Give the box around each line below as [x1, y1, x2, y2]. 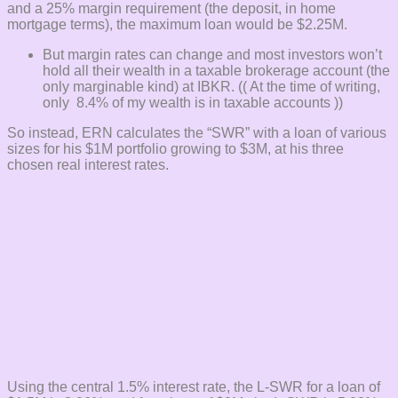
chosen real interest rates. [7, 157, 169, 173]
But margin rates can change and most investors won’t [43, 47, 382, 63]
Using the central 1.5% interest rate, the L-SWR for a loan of [7, 379, 380, 395]
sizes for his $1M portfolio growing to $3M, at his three [7, 141, 344, 157]
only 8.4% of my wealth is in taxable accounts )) [43, 95, 343, 111]
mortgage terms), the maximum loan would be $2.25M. [7, 17, 347, 33]
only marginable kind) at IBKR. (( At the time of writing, [43, 79, 380, 95]
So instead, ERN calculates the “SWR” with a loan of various [7, 125, 386, 141]
